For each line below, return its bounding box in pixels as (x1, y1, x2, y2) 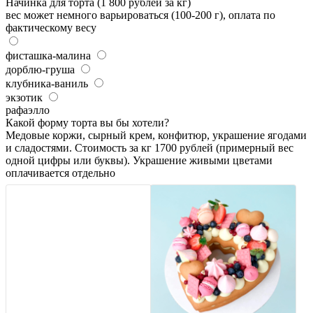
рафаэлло (6, 104, 50, 116)
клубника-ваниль (6, 78, 88, 89)
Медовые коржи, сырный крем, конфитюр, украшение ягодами (6, 129, 307, 141)
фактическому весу (6, 22, 96, 34)
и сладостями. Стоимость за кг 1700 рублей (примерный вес (6, 142, 293, 154)
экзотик (6, 92, 43, 103)
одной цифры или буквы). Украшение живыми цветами (6, 154, 272, 166)
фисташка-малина (6, 50, 91, 61)
